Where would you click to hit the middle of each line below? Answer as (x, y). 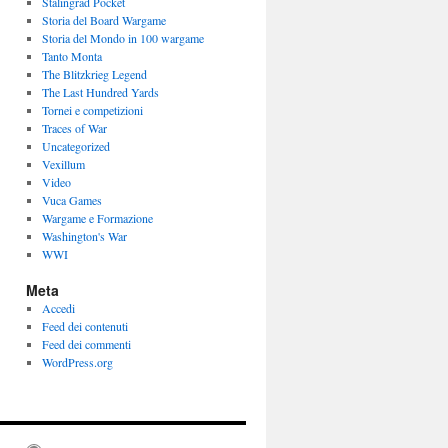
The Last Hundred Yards (100, 92)
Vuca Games (71, 200)
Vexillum (63, 164)
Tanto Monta (71, 56)
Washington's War (84, 236)
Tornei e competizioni (92, 110)
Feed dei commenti (86, 344)
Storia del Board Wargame (103, 20)
